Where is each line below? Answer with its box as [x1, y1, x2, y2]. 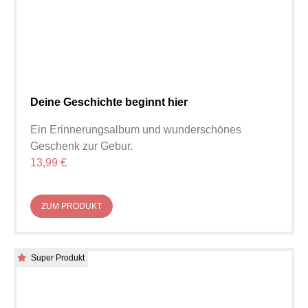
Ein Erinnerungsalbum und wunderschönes [30, 124, 241, 136]
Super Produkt [31, 253, 85, 263]
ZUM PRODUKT [41, 201, 102, 212]
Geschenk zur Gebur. [30, 140, 133, 153]
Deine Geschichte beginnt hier [30, 96, 188, 109]
